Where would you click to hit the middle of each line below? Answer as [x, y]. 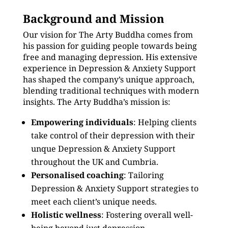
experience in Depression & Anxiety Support [109, 68]
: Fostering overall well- [147, 215]
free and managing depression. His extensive [110, 57]
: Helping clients [165, 122]
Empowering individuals [82, 122]
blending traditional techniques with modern [111, 91]
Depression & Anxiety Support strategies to [115, 188]
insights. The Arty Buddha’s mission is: [96, 102]
